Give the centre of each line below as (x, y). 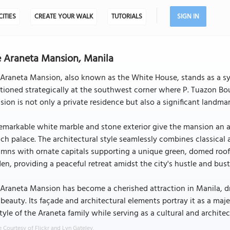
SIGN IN (188, 17)
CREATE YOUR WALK (63, 17)
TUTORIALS (127, 17)
